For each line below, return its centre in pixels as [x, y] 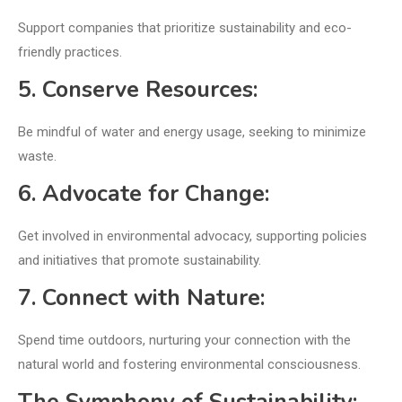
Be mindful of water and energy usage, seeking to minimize [192, 132]
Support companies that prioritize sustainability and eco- [185, 28]
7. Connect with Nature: [141, 298]
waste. [37, 157]
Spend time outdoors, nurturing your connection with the [184, 341]
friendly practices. [70, 52]
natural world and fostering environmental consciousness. [189, 365]
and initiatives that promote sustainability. [140, 261]
